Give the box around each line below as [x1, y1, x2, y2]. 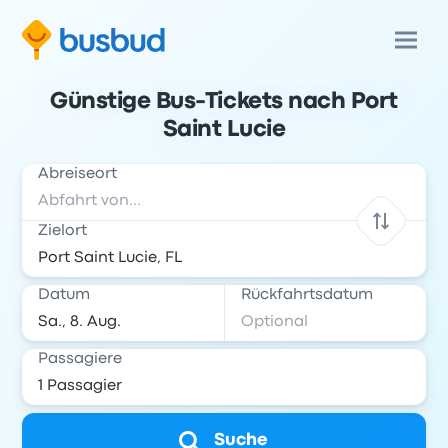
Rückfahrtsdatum [241, 288, 373, 302]
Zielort [38, 224, 88, 238]
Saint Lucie [162, 120, 286, 140]
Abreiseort [38, 167, 118, 181]
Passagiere [38, 352, 123, 366]
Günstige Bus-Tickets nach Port [50, 92, 398, 112]
